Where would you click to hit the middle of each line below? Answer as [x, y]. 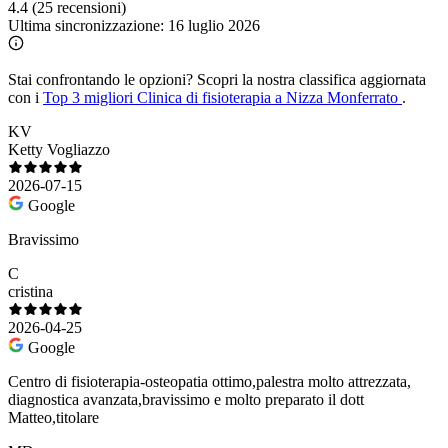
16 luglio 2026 [214, 25]
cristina [30, 291]
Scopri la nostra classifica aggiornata [309, 79]
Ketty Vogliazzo [59, 149]
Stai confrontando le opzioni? [100, 79]
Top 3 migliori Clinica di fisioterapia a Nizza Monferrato [222, 97]
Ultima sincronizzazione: [88, 25]
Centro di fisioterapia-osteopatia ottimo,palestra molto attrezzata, [209, 381]
